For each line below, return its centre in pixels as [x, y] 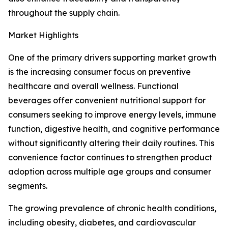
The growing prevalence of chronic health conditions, [112, 208]
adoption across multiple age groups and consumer [110, 172]
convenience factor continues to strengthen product [110, 158]
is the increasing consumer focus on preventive [99, 72]
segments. [28, 186]
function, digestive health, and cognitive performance [114, 129]
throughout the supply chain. [64, 13]
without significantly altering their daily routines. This [111, 143]
